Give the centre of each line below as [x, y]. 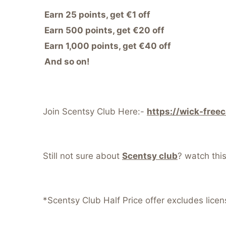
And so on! [67, 61]
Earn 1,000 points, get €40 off [108, 46]
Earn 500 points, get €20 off [104, 30]
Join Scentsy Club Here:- [95, 112]
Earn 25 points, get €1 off [97, 14]
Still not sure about [82, 156]
